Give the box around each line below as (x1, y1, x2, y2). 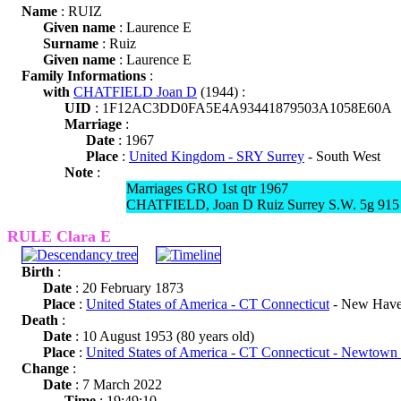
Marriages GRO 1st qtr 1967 (126, 181, 288, 196)
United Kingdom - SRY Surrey (129, 149, 304, 164)
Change (21, 361, 69, 376)
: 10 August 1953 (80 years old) (72, 328, 254, 344)
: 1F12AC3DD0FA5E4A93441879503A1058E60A (91, 100, 392, 115)
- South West (304, 149, 380, 164)
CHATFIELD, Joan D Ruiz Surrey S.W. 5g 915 (126, 197, 399, 212)
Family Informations (21, 68, 146, 83)
